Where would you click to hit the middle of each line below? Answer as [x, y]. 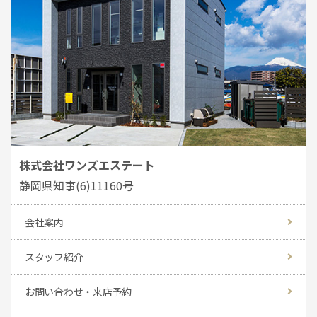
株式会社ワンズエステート [87, 165]
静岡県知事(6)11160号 [76, 185]
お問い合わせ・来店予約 [78, 291]
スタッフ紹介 [54, 257]
